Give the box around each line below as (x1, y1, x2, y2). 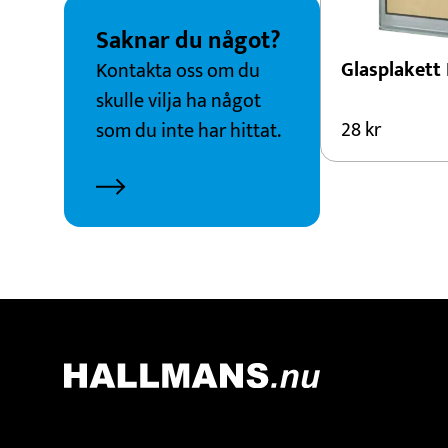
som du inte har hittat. (96, 114, 281, 148)
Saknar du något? (96, 21, 281, 61)
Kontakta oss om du (96, 54, 260, 88)
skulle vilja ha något (96, 84, 261, 118)
